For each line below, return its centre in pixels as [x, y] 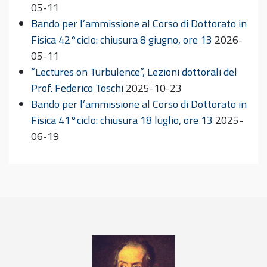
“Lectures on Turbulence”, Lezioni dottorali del [134, 72]
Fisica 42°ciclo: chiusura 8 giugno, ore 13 [122, 40]
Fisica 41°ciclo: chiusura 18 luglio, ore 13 [122, 120]
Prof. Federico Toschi [77, 88]
